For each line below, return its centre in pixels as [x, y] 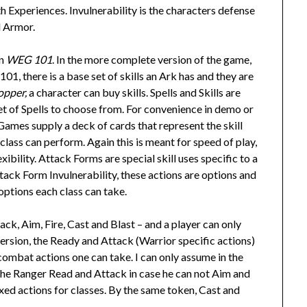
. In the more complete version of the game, [152, 59]
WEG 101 [29, 59]
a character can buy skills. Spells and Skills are [135, 92]
